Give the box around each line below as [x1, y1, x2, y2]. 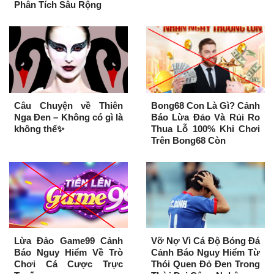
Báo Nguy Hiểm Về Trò [14, 247, 123, 258]
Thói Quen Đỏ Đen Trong [151, 259, 260, 270]
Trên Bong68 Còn [151, 135, 226, 146]
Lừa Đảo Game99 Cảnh [14, 235, 123, 246]
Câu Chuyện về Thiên [14, 100, 123, 111]
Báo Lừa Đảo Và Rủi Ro [151, 111, 260, 122]
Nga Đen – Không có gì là [14, 111, 123, 122]
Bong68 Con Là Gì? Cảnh [151, 100, 260, 111]
